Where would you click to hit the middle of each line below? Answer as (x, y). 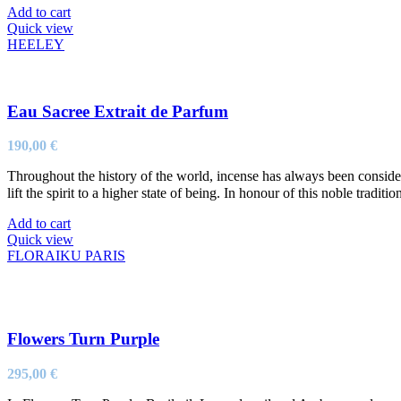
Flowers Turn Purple (83, 338)
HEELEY (36, 44)
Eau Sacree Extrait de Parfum (118, 111)
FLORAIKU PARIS (66, 256)
